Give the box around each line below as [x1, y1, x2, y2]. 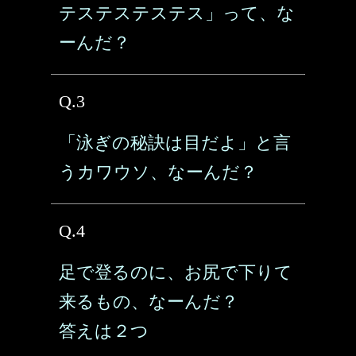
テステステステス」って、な [59, 3, 295, 23]
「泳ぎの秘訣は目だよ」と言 [59, 133, 291, 153]
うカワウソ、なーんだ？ [59, 162, 257, 182]
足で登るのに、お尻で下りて [59, 262, 292, 282]
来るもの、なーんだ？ [59, 292, 238, 311]
